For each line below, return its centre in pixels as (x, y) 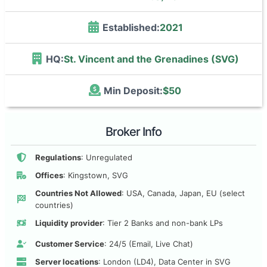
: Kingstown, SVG (96, 176)
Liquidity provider (69, 223)
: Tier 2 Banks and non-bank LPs (163, 223)
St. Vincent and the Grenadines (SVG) (151, 59)
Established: (131, 27)
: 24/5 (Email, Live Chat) (149, 244)
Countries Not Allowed (78, 193)
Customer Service (70, 244)
